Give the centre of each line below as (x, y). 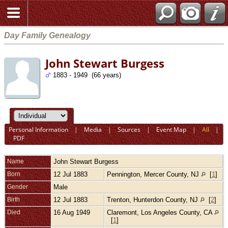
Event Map (172, 130)
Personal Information (39, 130)
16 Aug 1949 (73, 212)
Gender (18, 187)
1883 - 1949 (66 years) (86, 75)
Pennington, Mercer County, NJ (154, 174)
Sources (129, 130)
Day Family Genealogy (47, 35)
